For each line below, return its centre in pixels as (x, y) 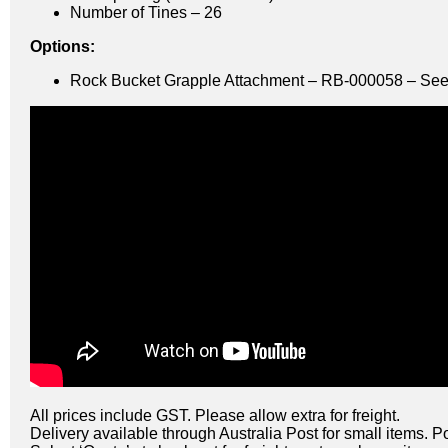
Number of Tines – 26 (146, 12)
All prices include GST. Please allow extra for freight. (215, 415)
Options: (62, 46)
